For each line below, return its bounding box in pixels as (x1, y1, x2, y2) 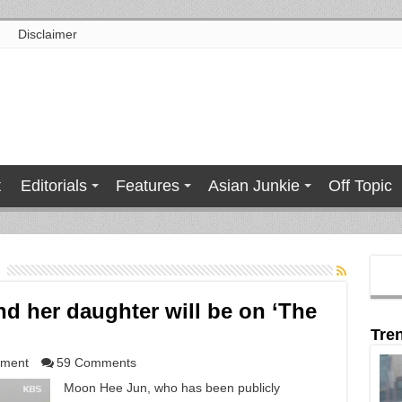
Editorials (20, 177, 87, 195)
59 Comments (56, 355, 136, 370)
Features (115, 177, 179, 195)
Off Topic (328, 177, 392, 195)
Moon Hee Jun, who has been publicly (63, 380, 280, 395)
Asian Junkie (207, 177, 300, 195)
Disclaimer (17, 27, 77, 41)
